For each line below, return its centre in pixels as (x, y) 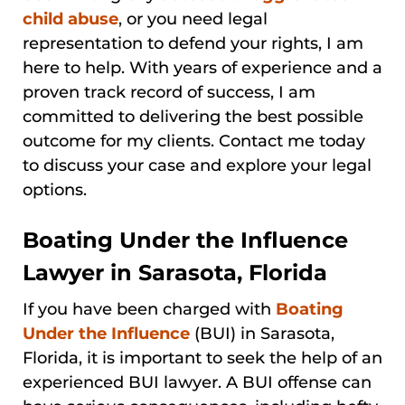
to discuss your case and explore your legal (197, 165)
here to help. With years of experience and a (202, 67)
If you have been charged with (149, 309)
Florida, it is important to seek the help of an (202, 358)
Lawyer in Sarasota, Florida (175, 272)
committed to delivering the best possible (193, 116)
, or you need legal (193, 19)
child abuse (71, 19)
